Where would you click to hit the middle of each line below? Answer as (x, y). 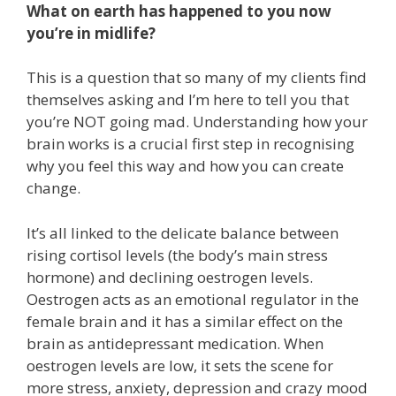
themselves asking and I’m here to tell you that (188, 100)
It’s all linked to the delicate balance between (183, 232)
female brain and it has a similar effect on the (185, 321)
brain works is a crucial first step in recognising (190, 144)
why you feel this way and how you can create (185, 166)
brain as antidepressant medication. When (175, 343)
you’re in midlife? (91, 33)
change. (55, 188)
